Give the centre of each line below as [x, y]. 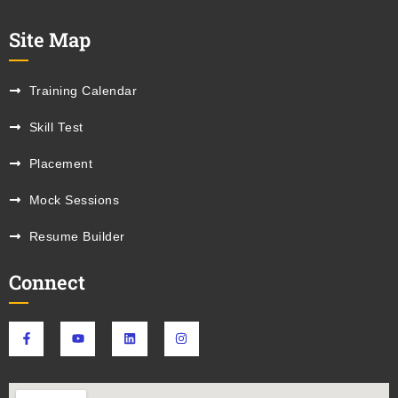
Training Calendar [83, 91]
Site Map [50, 39]
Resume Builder [77, 236]
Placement [60, 163]
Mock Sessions [74, 200]
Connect [47, 282]
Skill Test [56, 127]
